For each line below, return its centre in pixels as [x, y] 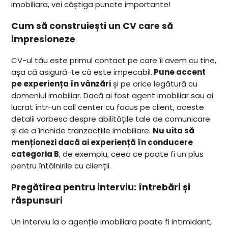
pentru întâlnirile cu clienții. [61, 166]
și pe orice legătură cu [154, 84]
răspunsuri [37, 200]
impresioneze [44, 39]
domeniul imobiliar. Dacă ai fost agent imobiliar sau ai [112, 96]
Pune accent [179, 72]
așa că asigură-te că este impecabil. [82, 72]
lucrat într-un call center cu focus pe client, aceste [108, 107]
